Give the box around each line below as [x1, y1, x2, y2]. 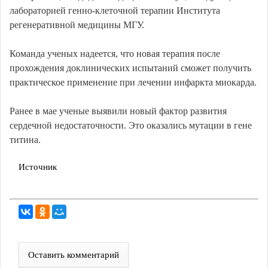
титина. [10, 135, 41, 145]
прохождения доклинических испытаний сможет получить [10, 63, 251, 74]
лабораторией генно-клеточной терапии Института [10, 5, 220, 16]
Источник [19, 162, 57, 172]
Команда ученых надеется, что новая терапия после [10, 48, 220, 59]
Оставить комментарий [28, 250, 119, 260]
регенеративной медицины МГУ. [10, 20, 144, 31]
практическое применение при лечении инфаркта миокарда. [10, 77, 257, 88]
